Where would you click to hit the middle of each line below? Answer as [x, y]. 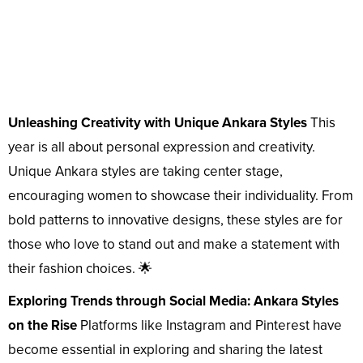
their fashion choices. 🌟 [80, 268]
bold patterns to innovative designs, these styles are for [175, 220]
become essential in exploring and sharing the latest [165, 349]
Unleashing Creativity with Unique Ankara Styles [158, 122]
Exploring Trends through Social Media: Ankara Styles [173, 301]
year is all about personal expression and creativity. [162, 147]
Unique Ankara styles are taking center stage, [145, 171]
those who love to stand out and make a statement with [174, 244]
